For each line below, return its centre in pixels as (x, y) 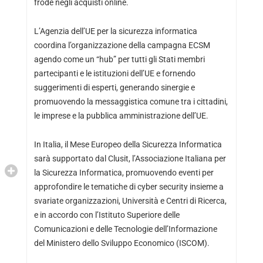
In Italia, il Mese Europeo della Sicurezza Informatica (128, 144)
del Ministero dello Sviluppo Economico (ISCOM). (122, 243)
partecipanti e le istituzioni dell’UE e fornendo (114, 73)
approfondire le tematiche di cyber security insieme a (129, 186)
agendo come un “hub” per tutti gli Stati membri (119, 59)
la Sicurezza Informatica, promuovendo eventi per (124, 172)
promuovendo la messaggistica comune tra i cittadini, (131, 101)
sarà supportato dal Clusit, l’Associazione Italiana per (130, 158)
